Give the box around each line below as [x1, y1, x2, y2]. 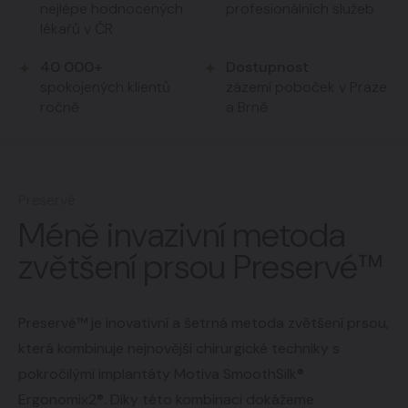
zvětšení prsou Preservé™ [18, 245, 383, 290]
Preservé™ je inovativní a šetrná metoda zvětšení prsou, [18, 313, 389, 332]
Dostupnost [226, 57, 309, 76]
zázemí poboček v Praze [226, 77, 387, 97]
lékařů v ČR [40, 19, 113, 38]
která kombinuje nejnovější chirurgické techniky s [18, 339, 340, 358]
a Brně [226, 97, 268, 117]
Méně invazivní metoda [18, 213, 345, 258]
